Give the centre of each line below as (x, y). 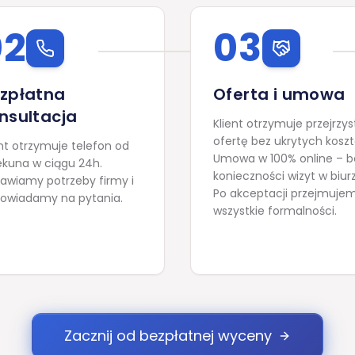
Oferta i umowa (279, 94)
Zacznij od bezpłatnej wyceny (168, 336)
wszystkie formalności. (275, 211)
